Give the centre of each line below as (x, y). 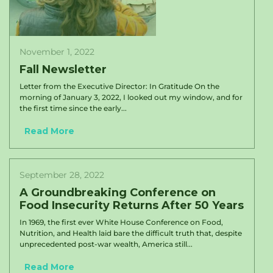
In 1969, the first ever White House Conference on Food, (121, 222)
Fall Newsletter (63, 69)
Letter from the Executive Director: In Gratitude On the (119, 86)
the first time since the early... (73, 108)
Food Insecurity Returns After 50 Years (132, 205)
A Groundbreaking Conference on (118, 193)
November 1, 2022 (57, 52)
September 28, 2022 (62, 175)
